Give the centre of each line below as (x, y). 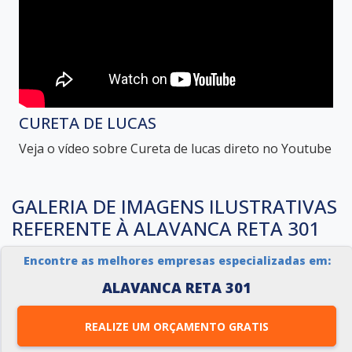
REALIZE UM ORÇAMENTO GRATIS (249, 326)
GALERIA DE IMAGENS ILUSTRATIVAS (174, 206)
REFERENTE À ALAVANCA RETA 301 (166, 228)
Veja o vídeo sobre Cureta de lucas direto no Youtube (175, 148)
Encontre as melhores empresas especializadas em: (177, 260)
